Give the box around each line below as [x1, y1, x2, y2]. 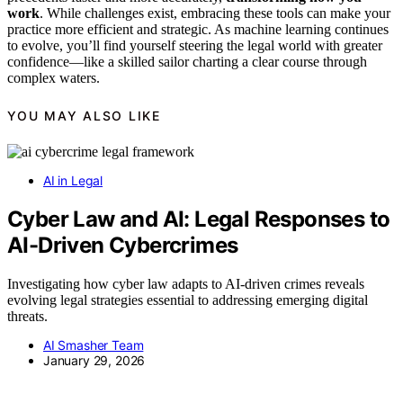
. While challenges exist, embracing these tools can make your [40, 5, 390, 22]
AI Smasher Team [43, 337, 144, 354]
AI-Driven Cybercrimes [7, 232, 238, 259]
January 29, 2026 [43, 353, 146, 369]
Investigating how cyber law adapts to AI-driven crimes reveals [7, 276, 364, 292]
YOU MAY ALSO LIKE [7, 107, 161, 123]
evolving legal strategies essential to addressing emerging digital [7, 292, 368, 309]
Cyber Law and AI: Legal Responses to [7, 206, 390, 233]
